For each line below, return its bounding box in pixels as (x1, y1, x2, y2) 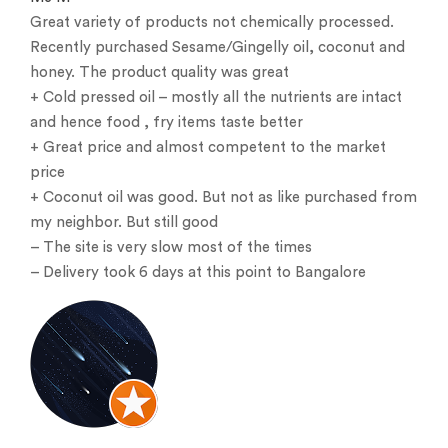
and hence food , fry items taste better (30, 114, 303, 130)
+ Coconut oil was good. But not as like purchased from (30, 189, 417, 205)
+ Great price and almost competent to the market (30, 139, 386, 155)
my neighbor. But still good (30, 214, 218, 230)
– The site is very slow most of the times (30, 239, 312, 255)
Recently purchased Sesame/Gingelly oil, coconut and (30, 39, 405, 55)
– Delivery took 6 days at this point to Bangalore (30, 264, 366, 280)
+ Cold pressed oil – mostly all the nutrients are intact (30, 89, 402, 105)
